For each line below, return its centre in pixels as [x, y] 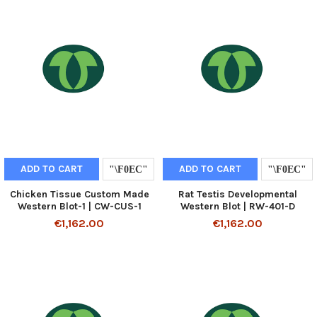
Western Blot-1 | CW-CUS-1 [79, 207]
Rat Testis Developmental [238, 195]
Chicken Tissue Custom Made [79, 195]
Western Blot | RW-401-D [238, 207]
